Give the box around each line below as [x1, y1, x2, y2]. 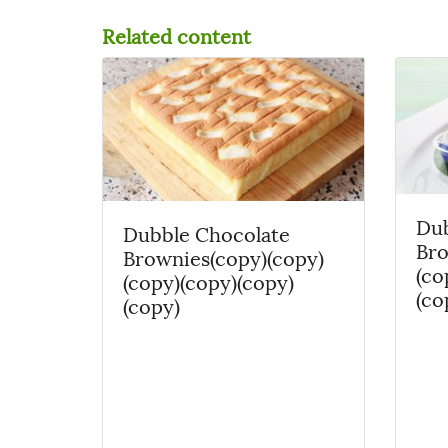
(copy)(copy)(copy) [123, 266, 294, 297]
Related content [102, 19, 251, 50]
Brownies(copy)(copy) [123, 242, 324, 273]
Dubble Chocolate [123, 218, 290, 249]
